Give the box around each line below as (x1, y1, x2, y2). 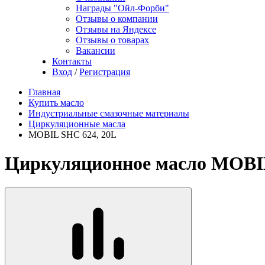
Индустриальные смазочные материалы (28, 108, 189, 118)
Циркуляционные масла (28, 119, 125, 129)
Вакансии (76, 46, 115, 56)
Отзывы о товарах (76, 35, 149, 45)
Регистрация (79, 67, 130, 77)
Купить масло (28, 98, 84, 108)
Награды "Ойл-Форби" (76, 3, 169, 13)
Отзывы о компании (76, 14, 158, 24)
